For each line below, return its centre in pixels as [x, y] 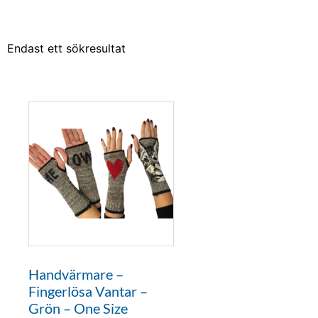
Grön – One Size [78, 308]
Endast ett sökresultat [66, 48]
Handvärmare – [76, 274]
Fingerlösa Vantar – [88, 291]
